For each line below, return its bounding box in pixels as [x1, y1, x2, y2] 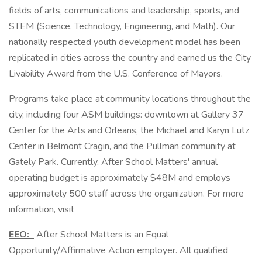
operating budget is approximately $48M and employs [9, 171, 230, 184]
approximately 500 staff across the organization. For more [9, 187, 244, 200]
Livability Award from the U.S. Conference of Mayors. [9, 67, 223, 80]
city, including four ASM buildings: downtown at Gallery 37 [9, 108, 244, 121]
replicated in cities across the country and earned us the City [9, 51, 251, 64]
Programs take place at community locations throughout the [9, 92, 251, 105]
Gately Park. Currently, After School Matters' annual [9, 156, 218, 168]
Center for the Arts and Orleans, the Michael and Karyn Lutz [9, 124, 249, 137]
